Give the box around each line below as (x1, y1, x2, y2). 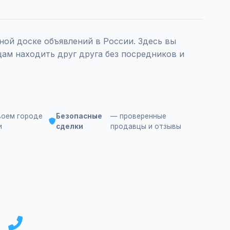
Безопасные (56, 112, 102, 120)
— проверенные (110, 112, 166, 120)
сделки (56, 122, 83, 130)
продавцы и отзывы (110, 122, 181, 130)
